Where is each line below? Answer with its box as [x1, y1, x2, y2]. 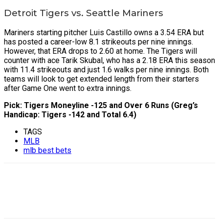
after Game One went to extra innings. [4, 83, 131, 93]
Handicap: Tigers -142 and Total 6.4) [4, 109, 136, 119]
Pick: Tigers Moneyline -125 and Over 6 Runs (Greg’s [4, 100, 198, 110]
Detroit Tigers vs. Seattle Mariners [4, 7, 163, 19]
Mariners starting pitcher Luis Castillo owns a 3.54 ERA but [4, 27, 204, 37]
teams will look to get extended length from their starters [4, 74, 199, 84]
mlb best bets [23, 145, 71, 155]
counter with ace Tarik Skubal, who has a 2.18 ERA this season [4, 55, 215, 65]
